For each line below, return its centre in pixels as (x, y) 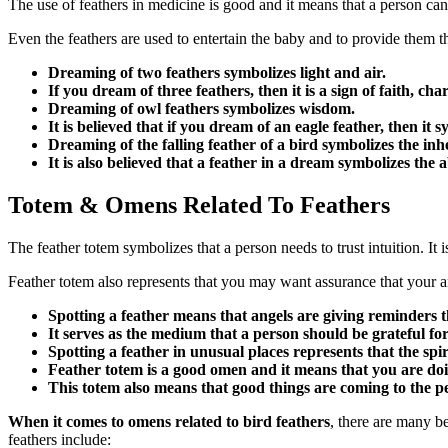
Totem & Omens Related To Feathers (199, 204)
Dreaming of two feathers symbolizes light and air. (219, 72)
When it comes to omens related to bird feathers (169, 421)
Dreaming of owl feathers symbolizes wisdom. (201, 108)
